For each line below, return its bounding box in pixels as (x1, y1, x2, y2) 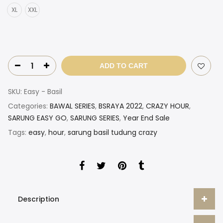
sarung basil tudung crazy (68, 127, 157, 137)
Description (18, 194, 59, 205)
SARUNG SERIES (70, 112, 119, 123)
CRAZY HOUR (146, 101, 189, 111)
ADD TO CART (100, 61, 148, 70)
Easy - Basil (24, 86, 62, 97)
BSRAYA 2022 (99, 101, 142, 111)
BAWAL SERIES (50, 101, 95, 111)
